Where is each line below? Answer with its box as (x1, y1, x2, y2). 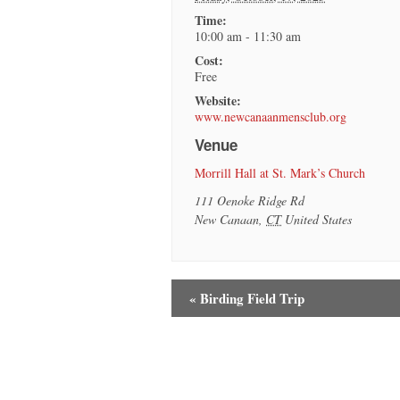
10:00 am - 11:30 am (195, 28, 302, 46)
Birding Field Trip (196, 287, 304, 308)
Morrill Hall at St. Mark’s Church (195, 164, 366, 182)
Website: (195, 91, 242, 111)
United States (285, 211, 353, 229)
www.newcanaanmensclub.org (195, 108, 347, 126)
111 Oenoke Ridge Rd (195, 192, 305, 210)
